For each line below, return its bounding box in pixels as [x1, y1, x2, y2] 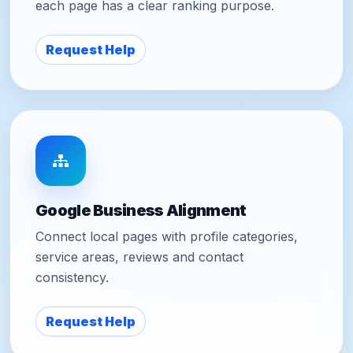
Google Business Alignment [35, 201, 247, 221]
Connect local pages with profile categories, [35, 229, 298, 245]
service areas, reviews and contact [35, 249, 243, 266]
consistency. [35, 269, 109, 286]
